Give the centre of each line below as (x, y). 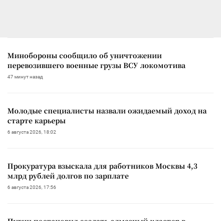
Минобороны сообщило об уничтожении (85, 55)
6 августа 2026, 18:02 (32, 132)
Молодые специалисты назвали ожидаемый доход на (107, 111)
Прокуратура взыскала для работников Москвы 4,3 (102, 166)
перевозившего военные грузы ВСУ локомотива (96, 65)
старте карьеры (37, 121)
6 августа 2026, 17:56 (32, 187)
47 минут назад (25, 77)
